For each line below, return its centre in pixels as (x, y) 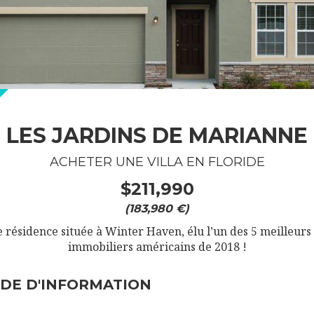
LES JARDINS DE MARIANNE (157, 136)
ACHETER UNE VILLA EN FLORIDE (157, 162)
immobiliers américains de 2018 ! (157, 247)
